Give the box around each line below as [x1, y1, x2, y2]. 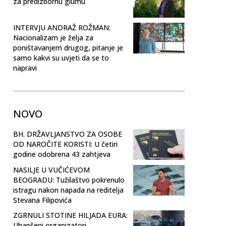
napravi [13, 63, 37, 73]
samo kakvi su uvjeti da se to [13, 52, 109, 63]
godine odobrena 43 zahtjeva [13, 149, 110, 159]
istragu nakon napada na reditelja [13, 185, 124, 195]
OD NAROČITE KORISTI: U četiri [13, 139, 118, 149]
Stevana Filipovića [13, 195, 72, 205]
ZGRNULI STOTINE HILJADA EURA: [13, 210, 128, 220]
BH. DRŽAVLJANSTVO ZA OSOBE [13, 129, 122, 139]
